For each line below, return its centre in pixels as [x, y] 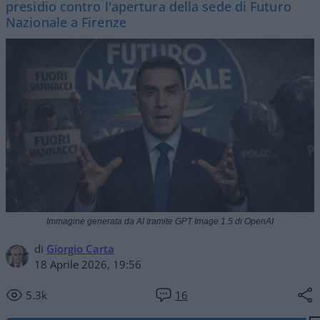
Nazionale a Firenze [66, 22]
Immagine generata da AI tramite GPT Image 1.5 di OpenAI [160, 221]
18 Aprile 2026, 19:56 [88, 264]
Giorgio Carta [80, 248]
